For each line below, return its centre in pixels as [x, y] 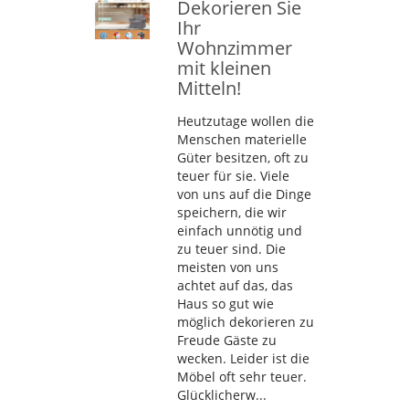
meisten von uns [228, 267]
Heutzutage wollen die [246, 121]
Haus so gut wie [225, 303]
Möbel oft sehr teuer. [242, 376]
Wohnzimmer [235, 47]
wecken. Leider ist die [243, 358]
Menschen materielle [242, 139]
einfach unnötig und [240, 230]
